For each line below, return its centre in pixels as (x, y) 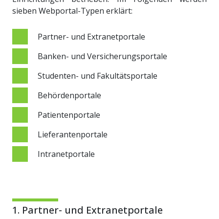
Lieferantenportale (73, 134)
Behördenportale (69, 95)
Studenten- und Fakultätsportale (98, 76)
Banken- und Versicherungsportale (102, 56)
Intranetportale (66, 154)
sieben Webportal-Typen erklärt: (72, 11)
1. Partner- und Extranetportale (88, 210)
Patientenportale (69, 115)
